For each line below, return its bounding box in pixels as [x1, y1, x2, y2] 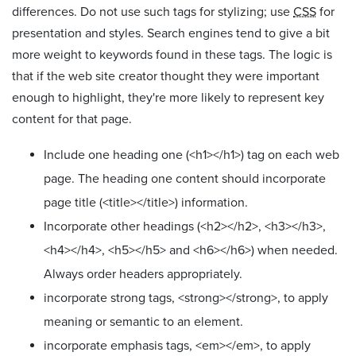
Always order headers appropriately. [44, 265, 242, 282]
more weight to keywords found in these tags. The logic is [12, 46, 332, 63]
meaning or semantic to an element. [44, 313, 243, 330]
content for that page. [12, 110, 132, 127]
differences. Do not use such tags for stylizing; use [12, 3, 293, 20]
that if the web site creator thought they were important [12, 68, 319, 84]
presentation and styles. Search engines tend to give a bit [12, 25, 330, 41]
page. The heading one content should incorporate [44, 170, 326, 187]
